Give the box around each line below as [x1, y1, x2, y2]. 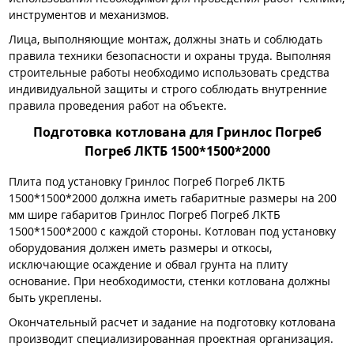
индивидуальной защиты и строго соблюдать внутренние [9, 81, 327, 97]
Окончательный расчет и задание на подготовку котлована [9, 314, 336, 330]
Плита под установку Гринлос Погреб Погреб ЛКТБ [9, 173, 285, 189]
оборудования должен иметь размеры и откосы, [9, 239, 272, 255]
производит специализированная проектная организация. [9, 331, 333, 347]
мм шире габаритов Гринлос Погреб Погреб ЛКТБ [9, 206, 281, 222]
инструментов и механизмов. [9, 6, 169, 22]
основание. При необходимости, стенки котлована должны [9, 273, 330, 288]
